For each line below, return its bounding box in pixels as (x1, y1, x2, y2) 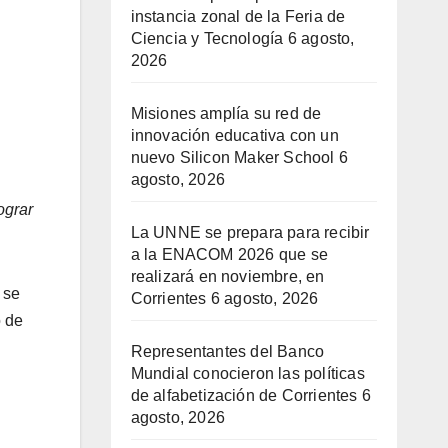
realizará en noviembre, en (130, 268, 325, 286)
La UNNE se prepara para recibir (130, 224, 370, 242)
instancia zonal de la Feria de (130, 8, 346, 26)
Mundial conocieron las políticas (130, 365, 365, 383)
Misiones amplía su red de (130, 105, 322, 123)
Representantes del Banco (130, 343, 325, 361)
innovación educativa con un (130, 127, 339, 145)
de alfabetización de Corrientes (130, 387, 358, 405)
